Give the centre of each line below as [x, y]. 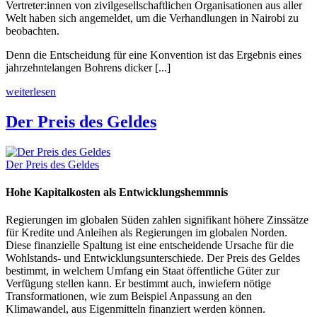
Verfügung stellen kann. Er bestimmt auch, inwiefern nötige [138, 284]
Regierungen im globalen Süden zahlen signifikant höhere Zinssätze [157, 220]
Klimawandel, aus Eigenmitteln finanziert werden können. [136, 309]
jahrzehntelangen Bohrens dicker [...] [88, 68]
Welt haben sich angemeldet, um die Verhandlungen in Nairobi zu [152, 18]
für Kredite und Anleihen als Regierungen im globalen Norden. [146, 233]
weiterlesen [31, 92]
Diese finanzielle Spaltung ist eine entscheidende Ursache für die [150, 246]
